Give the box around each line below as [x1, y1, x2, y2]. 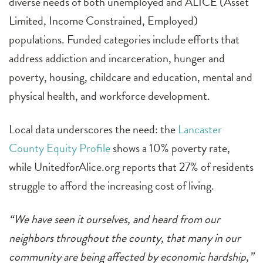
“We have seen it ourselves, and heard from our [9, 210, 220, 228]
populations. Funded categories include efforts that [9, 31, 240, 49]
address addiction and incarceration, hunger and [9, 49, 225, 68]
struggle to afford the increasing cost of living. [9, 177, 214, 195]
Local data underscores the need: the [9, 120, 178, 139]
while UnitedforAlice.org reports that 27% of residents [9, 158, 254, 176]
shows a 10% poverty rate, [110, 139, 230, 157]
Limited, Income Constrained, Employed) [9, 12, 198, 30]
